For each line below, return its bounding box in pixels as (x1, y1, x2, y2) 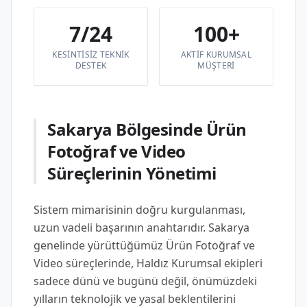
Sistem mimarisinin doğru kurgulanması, (34, 202, 245, 217)
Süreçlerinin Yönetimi (47, 162, 217, 184)
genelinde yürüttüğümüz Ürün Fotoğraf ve (34, 238, 255, 253)
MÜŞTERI (197, 60, 235, 71)
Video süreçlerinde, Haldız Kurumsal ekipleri (34, 256, 262, 271)
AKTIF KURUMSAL (180, 49, 252, 60)
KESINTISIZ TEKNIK (52, 49, 130, 60)
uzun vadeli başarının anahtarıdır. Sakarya (34, 220, 249, 235)
